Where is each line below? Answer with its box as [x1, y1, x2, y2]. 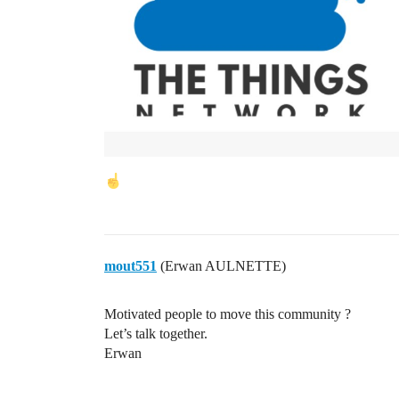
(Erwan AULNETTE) [157, 257, 286, 273]
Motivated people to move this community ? [104, 305, 351, 322]
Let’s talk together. [104, 325, 208, 341]
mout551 [104, 257, 157, 273]
